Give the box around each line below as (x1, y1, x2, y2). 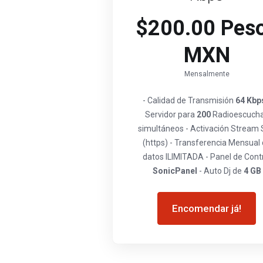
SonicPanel (152, 166, 197, 176)
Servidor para (144, 110, 197, 119)
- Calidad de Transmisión (143, 96, 235, 105)
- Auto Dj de (197, 166, 244, 176)
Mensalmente (184, 70, 230, 78)
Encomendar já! (172, 203, 241, 214)
